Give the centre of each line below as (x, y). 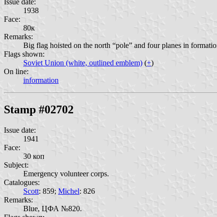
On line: (16, 72)
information (41, 80)
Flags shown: (24, 54)
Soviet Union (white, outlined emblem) (83, 63)
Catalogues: (22, 183)
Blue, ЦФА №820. (53, 209)
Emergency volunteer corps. (66, 174)
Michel (69, 191)
